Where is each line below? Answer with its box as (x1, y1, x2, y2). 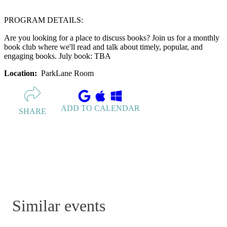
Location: (4, 69, 39, 78)
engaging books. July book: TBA (4, 52, 111, 61)
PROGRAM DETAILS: (4, 16, 83, 25)
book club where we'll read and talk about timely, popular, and (4, 43, 203, 52)
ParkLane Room (41, 69, 94, 78)
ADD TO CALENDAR (61, 103, 140, 112)
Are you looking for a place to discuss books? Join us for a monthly (4, 33, 219, 43)
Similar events (12, 196, 105, 215)
